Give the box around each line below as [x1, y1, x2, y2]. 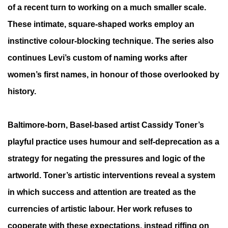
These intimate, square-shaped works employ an [8, 19, 194, 28]
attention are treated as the [93, 187, 196, 196]
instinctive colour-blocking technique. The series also [8, 36, 214, 45]
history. [8, 87, 36, 96]
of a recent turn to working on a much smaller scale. [8, 3, 206, 12]
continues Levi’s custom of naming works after [8, 53, 187, 62]
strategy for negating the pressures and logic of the [8, 154, 205, 163]
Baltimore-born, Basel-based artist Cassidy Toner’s [8, 120, 204, 129]
